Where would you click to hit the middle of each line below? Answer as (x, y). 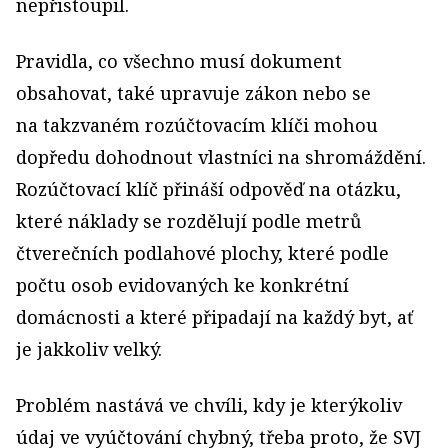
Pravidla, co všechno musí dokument (179, 61)
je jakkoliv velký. (89, 349)
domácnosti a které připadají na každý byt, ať (214, 317)
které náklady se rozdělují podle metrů (188, 221)
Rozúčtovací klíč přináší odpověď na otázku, (208, 189)
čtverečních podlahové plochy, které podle (202, 253)
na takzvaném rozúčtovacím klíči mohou (197, 125)
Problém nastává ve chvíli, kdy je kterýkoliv (209, 405)
